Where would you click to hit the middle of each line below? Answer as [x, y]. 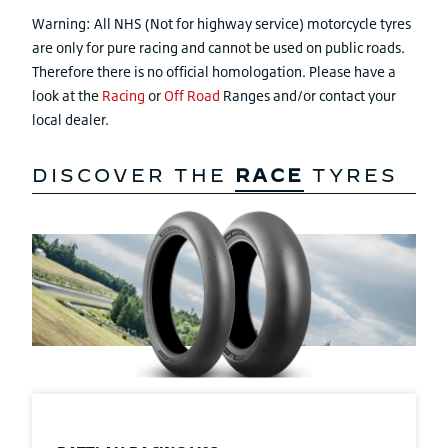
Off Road [192, 95]
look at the [67, 95]
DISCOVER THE [133, 175]
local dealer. [70, 119]
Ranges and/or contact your [308, 95]
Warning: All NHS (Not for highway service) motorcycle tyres [221, 23]
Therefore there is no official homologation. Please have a [214, 71]
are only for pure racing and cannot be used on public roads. [218, 47]
